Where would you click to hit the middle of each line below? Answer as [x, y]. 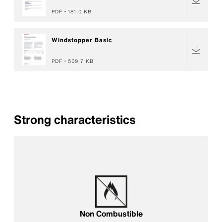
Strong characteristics [75, 119]
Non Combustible [111, 213]
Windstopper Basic [82, 40]
